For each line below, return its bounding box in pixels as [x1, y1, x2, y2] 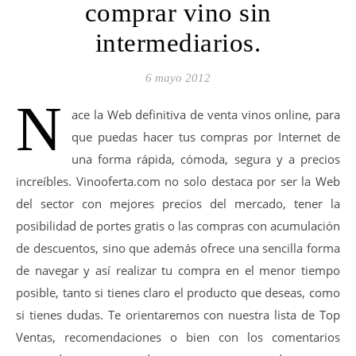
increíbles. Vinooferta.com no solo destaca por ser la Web [16, 173, 340, 189]
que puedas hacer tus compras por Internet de [72, 129, 340, 145]
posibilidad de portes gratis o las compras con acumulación [16, 218, 340, 234]
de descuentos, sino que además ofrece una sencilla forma [16, 240, 340, 256]
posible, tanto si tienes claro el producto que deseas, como [16, 284, 340, 300]
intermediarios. [95, 29, 261, 57]
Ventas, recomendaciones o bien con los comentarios [16, 329, 340, 345]
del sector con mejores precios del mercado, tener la [16, 195, 340, 211]
